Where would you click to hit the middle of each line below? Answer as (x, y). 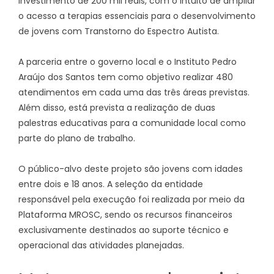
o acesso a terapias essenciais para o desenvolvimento (137, 16)
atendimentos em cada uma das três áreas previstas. (134, 92)
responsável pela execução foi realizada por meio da (131, 199)
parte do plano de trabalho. (77, 138)
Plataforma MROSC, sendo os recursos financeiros (125, 215)
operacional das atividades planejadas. (101, 245)
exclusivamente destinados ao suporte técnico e (124, 230)
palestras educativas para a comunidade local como (132, 123)
